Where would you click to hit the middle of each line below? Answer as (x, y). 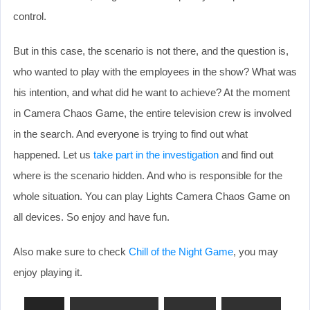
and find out (246, 154)
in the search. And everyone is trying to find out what (130, 134)
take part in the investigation (156, 154)
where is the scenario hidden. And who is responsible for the (148, 175)
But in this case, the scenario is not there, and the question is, (151, 51)
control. (30, 16)
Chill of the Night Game (181, 251)
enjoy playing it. (48, 272)
